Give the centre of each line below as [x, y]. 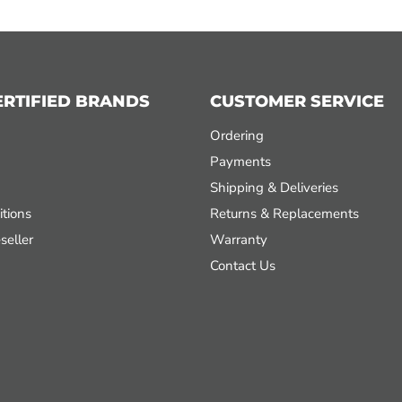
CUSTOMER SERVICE [297, 101]
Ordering [237, 135]
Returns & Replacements [284, 214]
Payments [240, 162]
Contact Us [243, 266]
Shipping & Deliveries [274, 188]
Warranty [239, 240]
